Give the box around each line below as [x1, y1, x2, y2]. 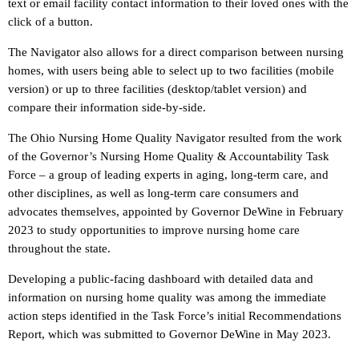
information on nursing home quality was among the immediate [8, 291, 326, 305]
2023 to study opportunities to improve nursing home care [8, 224, 300, 237]
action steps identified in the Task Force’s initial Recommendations [8, 309, 341, 323]
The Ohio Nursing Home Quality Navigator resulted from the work [8, 131, 342, 145]
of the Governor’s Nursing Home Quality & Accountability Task [8, 150, 329, 163]
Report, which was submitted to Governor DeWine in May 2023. [8, 328, 331, 341]
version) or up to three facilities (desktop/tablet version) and [8, 83, 307, 96]
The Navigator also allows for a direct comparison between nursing [8, 46, 344, 59]
